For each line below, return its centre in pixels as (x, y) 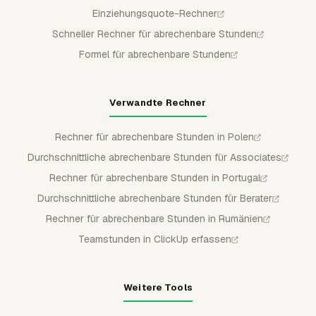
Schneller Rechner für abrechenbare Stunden (154, 34)
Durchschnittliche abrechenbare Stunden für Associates (154, 157)
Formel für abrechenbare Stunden (154, 54)
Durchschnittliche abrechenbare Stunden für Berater (154, 198)
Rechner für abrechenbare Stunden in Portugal (154, 178)
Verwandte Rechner (158, 103)
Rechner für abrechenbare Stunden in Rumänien (154, 219)
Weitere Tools (158, 287)
